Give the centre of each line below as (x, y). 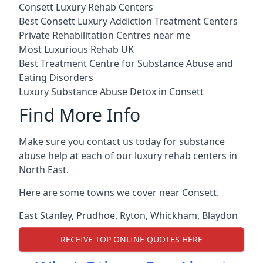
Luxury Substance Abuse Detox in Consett (111, 91)
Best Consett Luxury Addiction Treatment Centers (128, 21)
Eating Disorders (56, 77)
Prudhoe (96, 215)
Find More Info (80, 114)
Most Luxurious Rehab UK (76, 49)
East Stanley (45, 215)
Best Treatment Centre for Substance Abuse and (126, 63)
